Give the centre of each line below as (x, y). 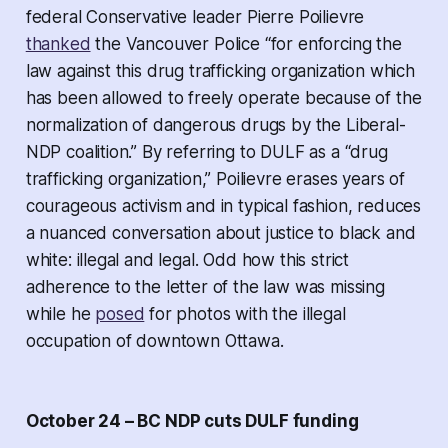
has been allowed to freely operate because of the (223, 97)
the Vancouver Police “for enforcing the (246, 43)
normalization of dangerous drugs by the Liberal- (215, 124)
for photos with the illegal (245, 313)
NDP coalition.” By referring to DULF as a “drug (206, 151)
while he (60, 313)
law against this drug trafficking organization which (220, 70)
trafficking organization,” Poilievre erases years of (215, 178)
